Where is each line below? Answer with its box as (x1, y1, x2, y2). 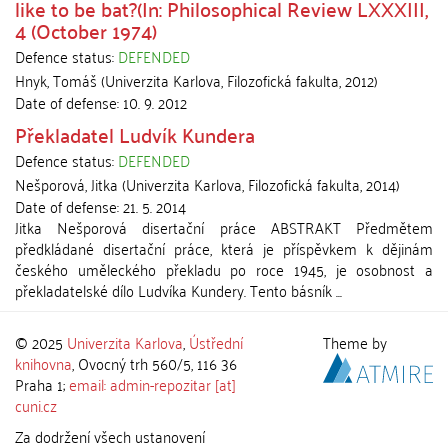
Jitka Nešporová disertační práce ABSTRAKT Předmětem (15, 213, 433, 241)
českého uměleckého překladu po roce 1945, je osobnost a (15, 255, 433, 283)
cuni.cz (15, 391, 57, 419)
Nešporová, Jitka (15, 170, 118, 198)
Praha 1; (15, 370, 69, 398)
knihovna (15, 349, 72, 377)
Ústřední (189, 328, 243, 356)
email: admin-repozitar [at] (69, 370, 236, 398)
